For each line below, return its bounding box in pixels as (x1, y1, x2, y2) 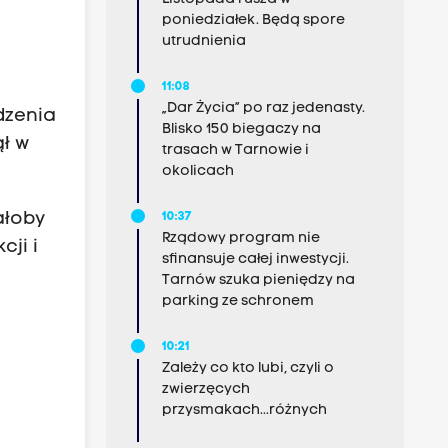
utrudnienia (161, 34, 246, 49)
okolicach (161, 164, 234, 179)
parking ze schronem (161, 294, 314, 309)
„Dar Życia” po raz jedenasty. (161, 101, 365, 116)
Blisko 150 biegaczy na (161, 122, 321, 137)
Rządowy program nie (161, 231, 320, 246)
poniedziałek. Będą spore (161, 13, 345, 28)
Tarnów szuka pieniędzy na (161, 273, 355, 288)
